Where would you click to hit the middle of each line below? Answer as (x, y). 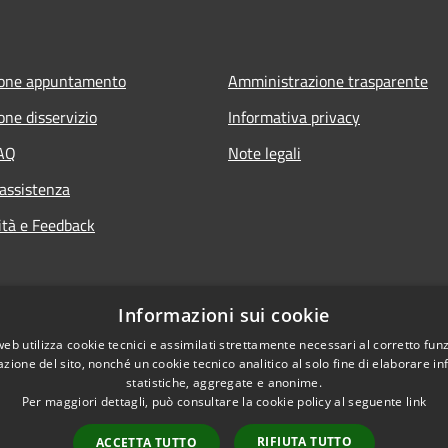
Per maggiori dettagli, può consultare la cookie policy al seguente (213, 401)
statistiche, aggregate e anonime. (224, 382)
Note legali (264, 152)
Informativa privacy (294, 116)
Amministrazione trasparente (328, 80)
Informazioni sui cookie (224, 315)
